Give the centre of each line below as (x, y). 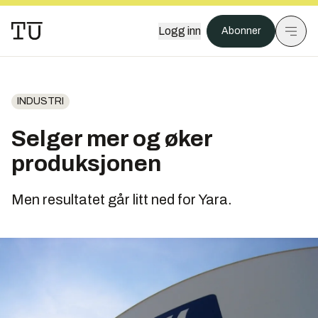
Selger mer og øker (112, 139)
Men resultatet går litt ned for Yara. (122, 199)
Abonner (241, 31)
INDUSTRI (40, 101)
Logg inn (180, 31)
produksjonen (87, 164)
